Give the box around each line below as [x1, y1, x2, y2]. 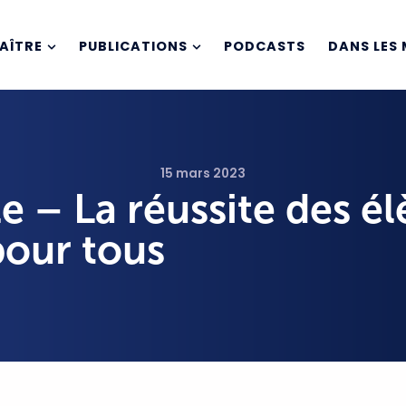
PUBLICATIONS [79, 37, 188, 56]
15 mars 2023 [160, 165, 246, 183]
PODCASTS [224, 37, 305, 56]
